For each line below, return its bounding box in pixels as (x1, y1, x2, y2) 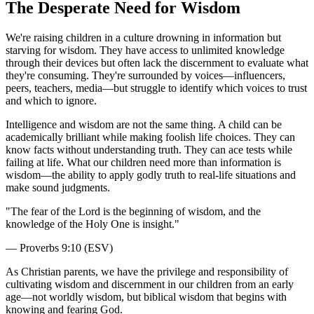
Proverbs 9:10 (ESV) (20, 241, 113, 254)
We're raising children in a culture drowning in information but (6, 31, 281, 43)
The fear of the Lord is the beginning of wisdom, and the (11, 205, 261, 217)
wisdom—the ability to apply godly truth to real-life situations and (6, 168, 296, 181)
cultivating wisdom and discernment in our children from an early (6, 278, 294, 290)
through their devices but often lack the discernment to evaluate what (6, 56, 308, 69)
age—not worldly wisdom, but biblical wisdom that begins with (6, 290, 287, 303)
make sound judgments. (6, 181, 110, 193)
